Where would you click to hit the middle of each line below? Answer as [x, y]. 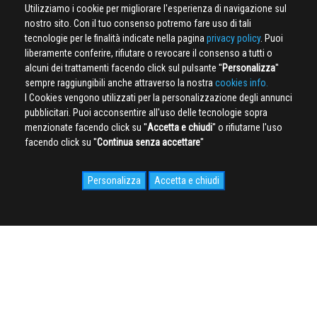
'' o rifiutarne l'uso [247, 127]
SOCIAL [164, 293]
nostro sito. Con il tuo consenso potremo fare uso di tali [138, 23]
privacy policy [234, 38]
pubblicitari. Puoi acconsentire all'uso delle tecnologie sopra [146, 113]
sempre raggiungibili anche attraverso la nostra [120, 83]
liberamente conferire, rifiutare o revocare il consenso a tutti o [149, 53]
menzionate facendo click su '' [86, 127]
